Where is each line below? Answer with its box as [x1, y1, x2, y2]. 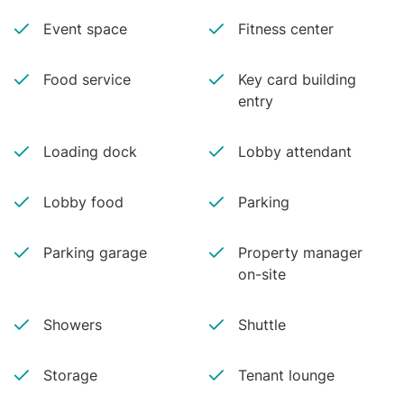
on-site [237, 265, 286, 283]
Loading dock [43, 142, 137, 161]
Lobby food [43, 193, 124, 211]
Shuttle [237, 316, 286, 334]
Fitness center [237, 20, 334, 38]
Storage [43, 366, 97, 384]
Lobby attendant [237, 142, 352, 161]
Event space [43, 20, 127, 38]
